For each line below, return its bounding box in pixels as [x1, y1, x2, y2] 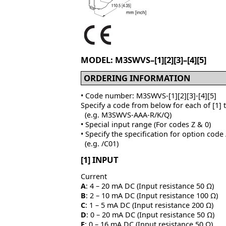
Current [81, 171, 107, 181]
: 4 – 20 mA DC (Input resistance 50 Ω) [86, 181, 214, 191]
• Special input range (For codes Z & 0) [81, 120, 211, 130]
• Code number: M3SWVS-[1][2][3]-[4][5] [81, 91, 216, 101]
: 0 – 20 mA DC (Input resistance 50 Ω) [86, 209, 214, 219]
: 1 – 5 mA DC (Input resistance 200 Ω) [85, 200, 213, 210]
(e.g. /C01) [81, 139, 119, 149]
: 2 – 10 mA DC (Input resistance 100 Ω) [86, 190, 218, 200]
